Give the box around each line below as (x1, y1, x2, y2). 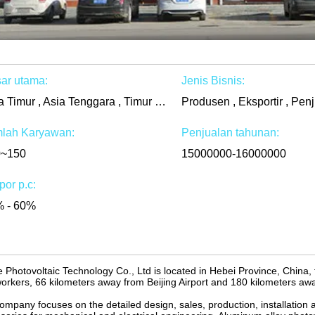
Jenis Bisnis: (181, 75, 245, 86)
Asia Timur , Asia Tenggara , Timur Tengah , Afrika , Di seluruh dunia (155, 96, 166, 108)
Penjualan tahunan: (181, 127, 279, 139)
